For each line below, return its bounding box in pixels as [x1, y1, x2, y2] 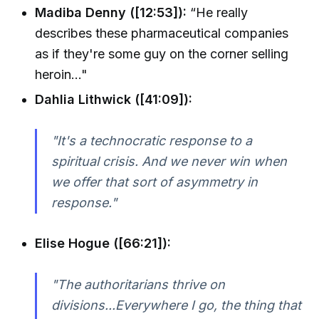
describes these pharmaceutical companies [35, 25, 289, 41]
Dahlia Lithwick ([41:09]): [35, 91, 193, 107]
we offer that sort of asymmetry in [51, 174, 258, 189]
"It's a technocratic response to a [51, 132, 252, 148]
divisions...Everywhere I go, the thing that [51, 298, 301, 313]
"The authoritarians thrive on [51, 277, 225, 293]
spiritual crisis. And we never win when [51, 153, 287, 169]
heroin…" [35, 66, 88, 82]
